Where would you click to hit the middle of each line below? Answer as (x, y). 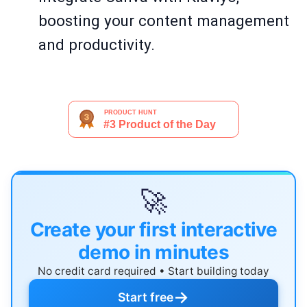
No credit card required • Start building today (153, 271)
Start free (146, 297)
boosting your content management (164, 21)
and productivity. (97, 45)
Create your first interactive (153, 230)
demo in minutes (153, 253)
